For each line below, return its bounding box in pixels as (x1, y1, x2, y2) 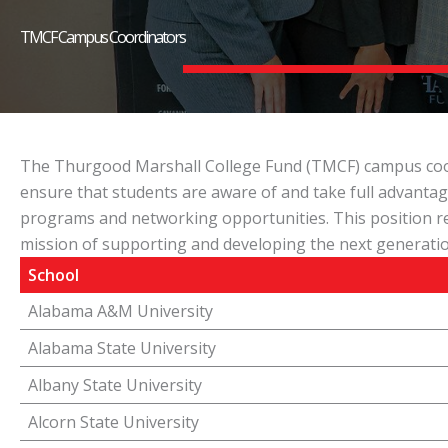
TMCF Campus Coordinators (20, 26, 185, 48)
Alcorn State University (28, 411, 199, 433)
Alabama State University (28, 337, 216, 359)
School (28, 264, 79, 286)
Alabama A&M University (28, 300, 213, 322)
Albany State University (28, 374, 202, 396)
